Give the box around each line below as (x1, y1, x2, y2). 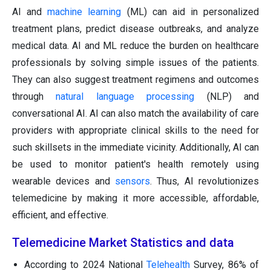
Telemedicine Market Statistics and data (12, 235, 234, 250)
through (12, 91, 56, 103)
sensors (115, 175, 150, 188)
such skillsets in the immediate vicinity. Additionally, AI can (12, 142, 259, 154)
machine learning (47, 6, 122, 18)
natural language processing (56, 91, 195, 103)
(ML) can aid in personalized (121, 6, 259, 18)
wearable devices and (12, 175, 115, 188)
